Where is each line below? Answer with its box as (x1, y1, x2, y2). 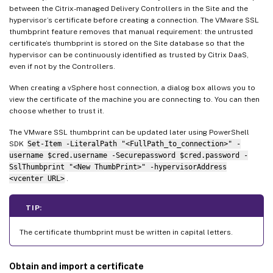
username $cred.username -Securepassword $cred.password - (9, 151, 248, 160)
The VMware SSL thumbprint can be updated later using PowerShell (9, 127, 249, 136)
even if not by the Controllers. (9, 62, 115, 71)
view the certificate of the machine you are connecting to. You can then (9, 94, 260, 104)
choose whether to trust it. (9, 106, 104, 115)
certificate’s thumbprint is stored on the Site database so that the (9, 38, 244, 48)
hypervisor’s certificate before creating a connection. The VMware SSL (9, 15, 259, 24)
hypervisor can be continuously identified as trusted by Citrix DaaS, (9, 50, 249, 59)
